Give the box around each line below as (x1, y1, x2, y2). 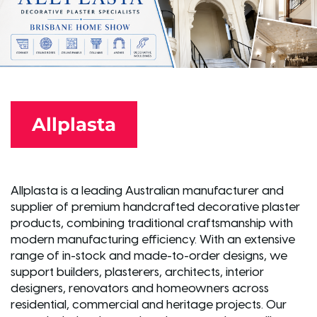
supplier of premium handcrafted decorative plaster (11, 200, 300, 214)
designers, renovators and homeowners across (11, 282, 269, 295)
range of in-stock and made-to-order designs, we (11, 249, 287, 263)
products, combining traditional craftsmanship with (11, 217, 293, 230)
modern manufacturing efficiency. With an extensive (11, 233, 295, 246)
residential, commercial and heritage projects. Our (11, 298, 287, 311)
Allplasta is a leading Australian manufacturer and (11, 184, 284, 197)
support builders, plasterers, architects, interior (11, 265, 264, 279)
